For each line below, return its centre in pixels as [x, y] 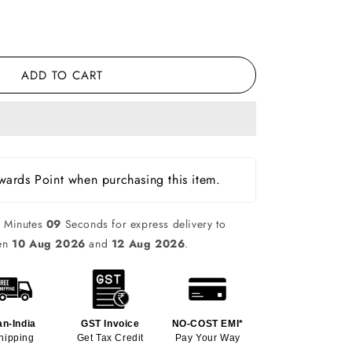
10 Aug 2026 [49, 243]
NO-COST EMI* [207, 323]
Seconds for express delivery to [144, 224]
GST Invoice [110, 323]
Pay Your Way [207, 337]
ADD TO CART [62, 75]
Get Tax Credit [110, 337]
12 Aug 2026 [148, 243]
